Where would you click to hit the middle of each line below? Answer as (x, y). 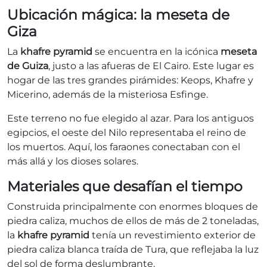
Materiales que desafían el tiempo (125, 187)
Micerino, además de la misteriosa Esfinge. (108, 95)
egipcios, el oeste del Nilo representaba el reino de (127, 133)
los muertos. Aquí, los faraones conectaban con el (124, 147)
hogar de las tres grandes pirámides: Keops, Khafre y (130, 80)
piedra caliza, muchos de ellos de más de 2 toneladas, (133, 221)
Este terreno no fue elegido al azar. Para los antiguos (131, 119)
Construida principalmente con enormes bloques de (133, 207)
